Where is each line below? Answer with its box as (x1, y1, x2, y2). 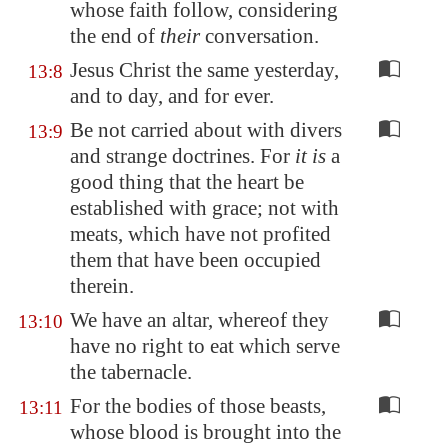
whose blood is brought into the (70, 420, 341, 444)
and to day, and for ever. (70, 84, 274, 108)
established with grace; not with (70, 196, 339, 220)
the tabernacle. (70, 360, 192, 384)
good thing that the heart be (70, 170, 304, 194)
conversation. (200, 24, 319, 48)
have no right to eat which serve (70, 334, 340, 358)
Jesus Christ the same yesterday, (70, 58, 339, 82)
